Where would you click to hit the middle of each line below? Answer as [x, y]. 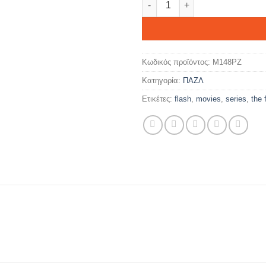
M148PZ [227, 62]
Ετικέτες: [158, 99]
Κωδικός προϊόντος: [177, 62]
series [236, 99]
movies [208, 99]
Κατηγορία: [162, 80]
